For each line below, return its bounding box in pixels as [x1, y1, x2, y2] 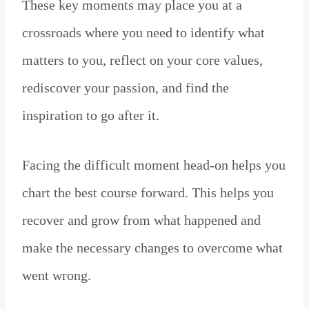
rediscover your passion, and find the [22, 80, 229, 96]
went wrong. [22, 268, 91, 283]
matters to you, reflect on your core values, [22, 52, 263, 68]
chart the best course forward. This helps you [22, 185, 274, 201]
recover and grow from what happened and [22, 212, 261, 228]
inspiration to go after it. [22, 108, 159, 123]
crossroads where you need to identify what [22, 25, 265, 41]
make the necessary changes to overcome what [22, 240, 283, 256]
